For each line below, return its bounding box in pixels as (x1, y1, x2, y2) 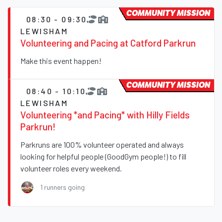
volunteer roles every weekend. (20, 164, 122, 173)
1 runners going (40, 183, 85, 192)
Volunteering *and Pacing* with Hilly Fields (20, 109, 190, 121)
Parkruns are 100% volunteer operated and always (20, 140, 184, 150)
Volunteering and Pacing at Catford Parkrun (20, 37, 196, 49)
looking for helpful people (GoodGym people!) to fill (20, 152, 186, 162)
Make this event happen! (20, 56, 102, 66)
